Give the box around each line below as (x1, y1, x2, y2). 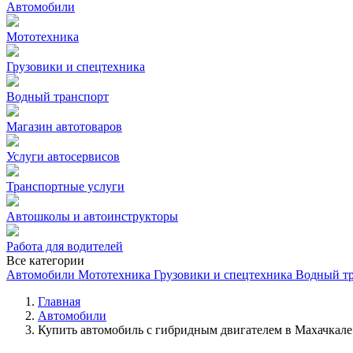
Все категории (6, 254, 84, 267)
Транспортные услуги (6, 180, 124, 193)
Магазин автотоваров (6, 120, 122, 133)
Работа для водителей (6, 240, 123, 253)
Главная (38, 295, 80, 308)
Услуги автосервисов (6, 150, 120, 163)
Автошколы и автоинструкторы (6, 210, 178, 223)
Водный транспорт (6, 90, 109, 103)
